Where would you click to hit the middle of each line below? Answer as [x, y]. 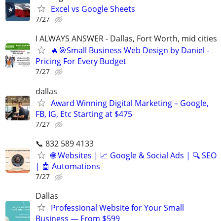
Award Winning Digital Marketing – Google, [130, 103]
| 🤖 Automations [68, 166]
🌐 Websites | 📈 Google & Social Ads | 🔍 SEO [134, 155]
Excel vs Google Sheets [93, 9]
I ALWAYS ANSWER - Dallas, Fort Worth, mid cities [126, 39]
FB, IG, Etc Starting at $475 [84, 114]
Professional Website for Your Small [117, 208]
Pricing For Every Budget [81, 61]
